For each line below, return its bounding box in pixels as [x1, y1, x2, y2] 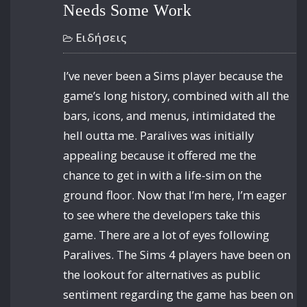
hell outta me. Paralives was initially [63, 127, 254, 143]
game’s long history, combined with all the [63, 87, 290, 103]
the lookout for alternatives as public [63, 266, 261, 282]
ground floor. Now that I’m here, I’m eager [63, 186, 287, 203]
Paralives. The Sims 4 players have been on [63, 246, 291, 262]
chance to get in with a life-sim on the [63, 167, 262, 183]
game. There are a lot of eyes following [63, 226, 270, 243]
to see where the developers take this [63, 206, 261, 223]
